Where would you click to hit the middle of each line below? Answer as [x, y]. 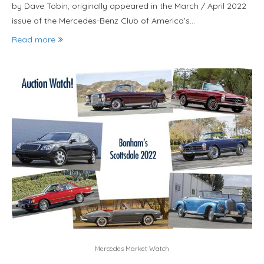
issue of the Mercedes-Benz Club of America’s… [103, 21]
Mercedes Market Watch [132, 249]
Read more [34, 39]
